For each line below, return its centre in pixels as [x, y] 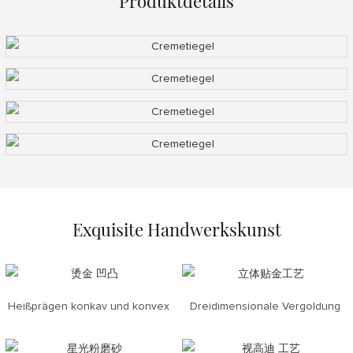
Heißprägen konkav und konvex [88, 307]
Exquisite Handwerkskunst [176, 230]
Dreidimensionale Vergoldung [265, 307]
